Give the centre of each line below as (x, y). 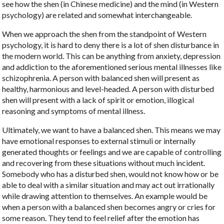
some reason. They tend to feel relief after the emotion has (101, 218)
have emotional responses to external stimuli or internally (99, 141)
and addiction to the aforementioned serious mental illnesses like (112, 67)
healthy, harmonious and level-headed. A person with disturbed (108, 89)
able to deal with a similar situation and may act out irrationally (108, 185)
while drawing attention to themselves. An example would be (105, 196)
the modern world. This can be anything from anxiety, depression (111, 56)
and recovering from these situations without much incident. (104, 163)
